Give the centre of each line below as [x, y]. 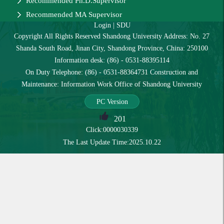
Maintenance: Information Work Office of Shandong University [112, 84]
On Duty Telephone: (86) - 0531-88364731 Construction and [112, 72]
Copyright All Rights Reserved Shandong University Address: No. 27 [112, 36]
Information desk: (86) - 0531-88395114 [112, 60]
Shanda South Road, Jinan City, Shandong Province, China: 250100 [112, 48]
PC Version [112, 102]
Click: [94, 130]
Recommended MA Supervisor [74, 15]
